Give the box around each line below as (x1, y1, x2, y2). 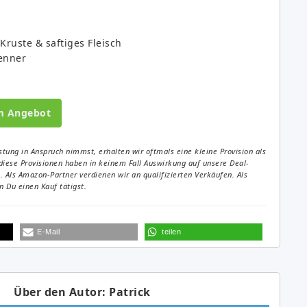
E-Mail (37, 227, 60, 236)
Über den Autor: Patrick (14, 284, 151, 299)
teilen (162, 227, 181, 236)
